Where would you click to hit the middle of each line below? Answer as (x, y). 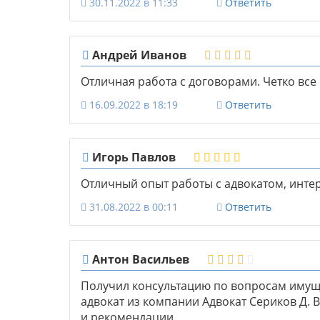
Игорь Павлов (132, 157)
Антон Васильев (139, 260)
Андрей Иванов (138, 55)
